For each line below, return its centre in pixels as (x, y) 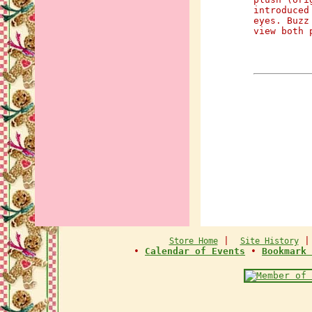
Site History (269, 241)
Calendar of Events (195, 251)
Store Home (193, 241)
